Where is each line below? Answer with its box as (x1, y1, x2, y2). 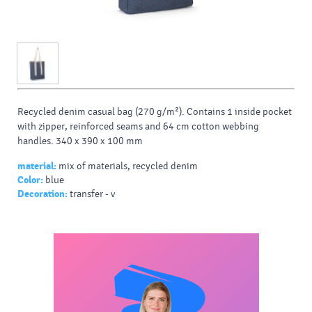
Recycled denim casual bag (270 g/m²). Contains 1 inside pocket (17, 106, 292, 118)
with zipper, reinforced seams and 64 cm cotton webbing (17, 120, 259, 133)
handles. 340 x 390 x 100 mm (17, 135, 143, 148)
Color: (17, 174, 43, 187)
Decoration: (17, 188, 68, 201)
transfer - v (70, 188, 115, 201)
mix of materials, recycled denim (58, 160, 198, 173)
